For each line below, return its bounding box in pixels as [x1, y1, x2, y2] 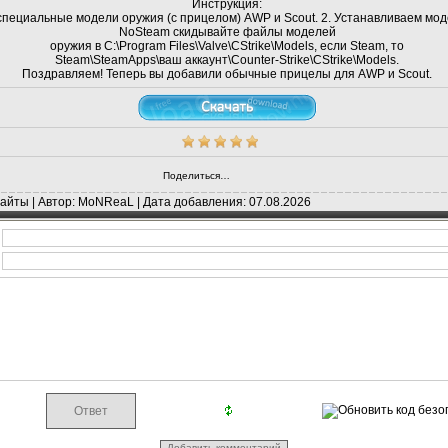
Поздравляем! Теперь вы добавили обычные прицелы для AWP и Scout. [22, 67, 432, 81]
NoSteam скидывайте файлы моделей [118, 25, 336, 39]
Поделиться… [162, 170, 230, 181]
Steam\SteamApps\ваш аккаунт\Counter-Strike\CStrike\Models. [55, 53, 399, 67]
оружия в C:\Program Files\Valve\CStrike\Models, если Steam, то [50, 39, 404, 53]
